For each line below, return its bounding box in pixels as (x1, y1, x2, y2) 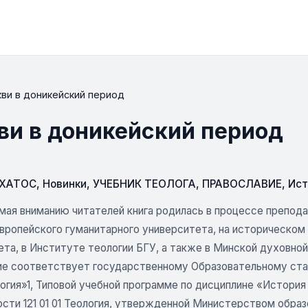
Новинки (43, 177, 87, 190)
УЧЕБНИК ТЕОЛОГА (93, 177, 196, 190)
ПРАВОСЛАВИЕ (202, 177, 282, 190)
